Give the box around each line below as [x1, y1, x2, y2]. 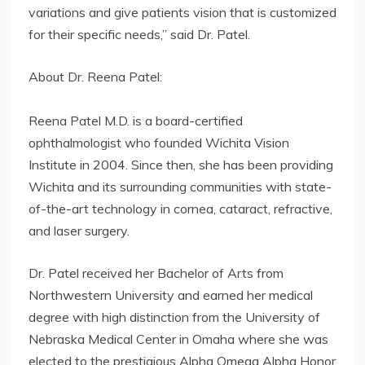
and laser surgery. [29, 222, 130, 239]
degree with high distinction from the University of [29, 308, 320, 325]
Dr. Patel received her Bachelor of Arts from [29, 264, 284, 281]
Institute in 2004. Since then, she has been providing [29, 156, 333, 173]
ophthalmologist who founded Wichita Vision [29, 134, 289, 151]
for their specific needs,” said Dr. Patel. [29, 25, 250, 42]
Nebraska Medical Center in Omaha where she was [29, 330, 328, 347]
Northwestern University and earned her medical [29, 286, 313, 303]
